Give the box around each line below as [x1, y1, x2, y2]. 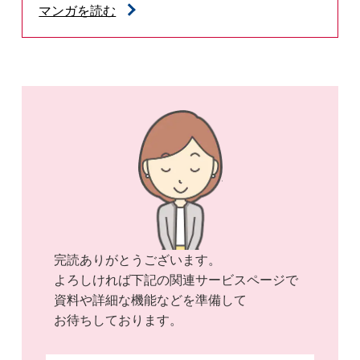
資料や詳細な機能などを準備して [54, 291, 247, 309]
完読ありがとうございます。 [54, 251, 222, 269]
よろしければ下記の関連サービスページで [54, 271, 299, 289]
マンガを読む [39, 2, 117, 20]
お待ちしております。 [54, 311, 183, 329]
